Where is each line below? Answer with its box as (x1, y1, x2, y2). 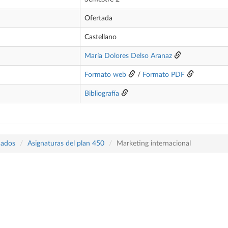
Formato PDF (142, 71, 185, 78)
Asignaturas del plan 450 (27, 140, 104, 147)
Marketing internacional (117, 140, 191, 147)
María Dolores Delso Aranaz (84, 52, 172, 60)
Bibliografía (84, 90, 119, 97)
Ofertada (84, 15, 112, 22)
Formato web (84, 71, 126, 78)
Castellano (84, 34, 117, 41)
